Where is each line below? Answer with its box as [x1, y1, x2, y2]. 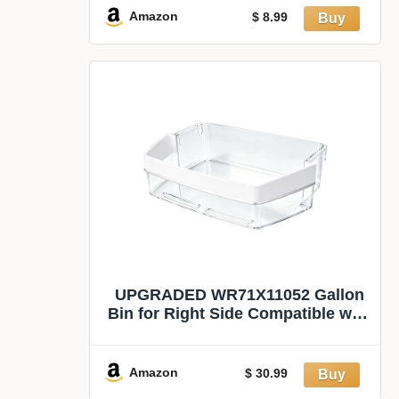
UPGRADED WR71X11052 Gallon [115, 286, 364, 305]
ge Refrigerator [182, 323, 297, 342]
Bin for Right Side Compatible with [108, 305, 371, 323]
